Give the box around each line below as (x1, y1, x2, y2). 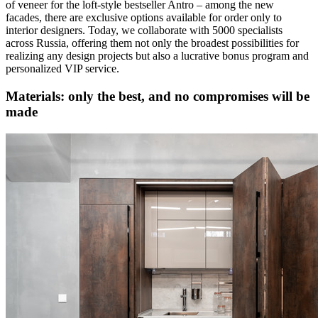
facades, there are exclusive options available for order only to (6, 11, 282, 24)
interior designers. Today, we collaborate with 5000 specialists (6, 24, 283, 37)
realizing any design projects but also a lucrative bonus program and (6, 50, 309, 62)
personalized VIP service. (6, 62, 119, 75)
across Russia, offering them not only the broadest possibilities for (6, 37, 299, 50)
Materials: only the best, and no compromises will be (6, 89, 309, 104)
